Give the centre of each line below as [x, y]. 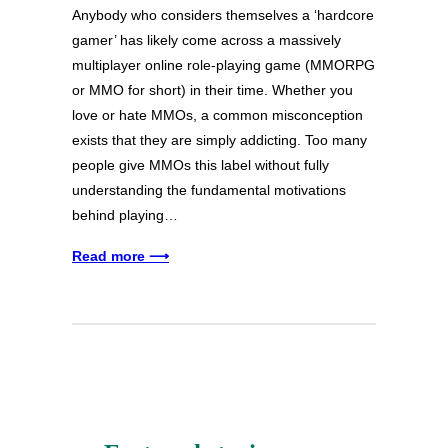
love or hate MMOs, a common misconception [217, 115]
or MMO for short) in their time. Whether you [212, 90]
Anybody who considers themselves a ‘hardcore [223, 15]
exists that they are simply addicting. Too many [219, 140]
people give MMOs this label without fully [200, 165]
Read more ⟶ [120, 256]
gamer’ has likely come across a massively [206, 40]
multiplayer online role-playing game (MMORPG [223, 65]
